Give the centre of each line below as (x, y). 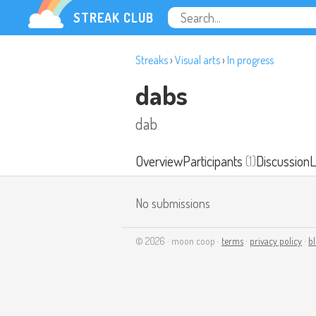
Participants (213, 161)
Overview (159, 161)
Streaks (152, 60)
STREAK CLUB (114, 18)
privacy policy (276, 241)
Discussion (283, 161)
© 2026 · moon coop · (178, 241)
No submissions (173, 203)
